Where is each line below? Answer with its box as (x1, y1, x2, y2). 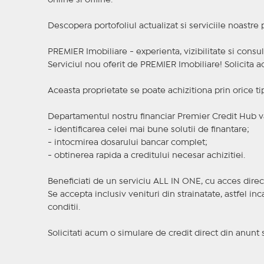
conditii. (47, 204, 80, 212)
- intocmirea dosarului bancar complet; (47, 139, 207, 147)
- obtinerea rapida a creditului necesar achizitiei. (47, 152, 245, 160)
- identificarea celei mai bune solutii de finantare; (47, 126, 249, 134)
